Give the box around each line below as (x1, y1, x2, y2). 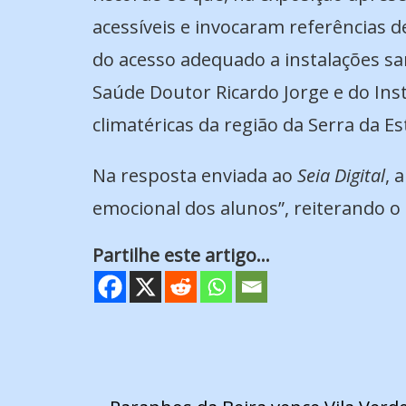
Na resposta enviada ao (92, 162, 297, 188)
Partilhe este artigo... (92, 242, 270, 267)
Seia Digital (297, 162, 385, 188)
